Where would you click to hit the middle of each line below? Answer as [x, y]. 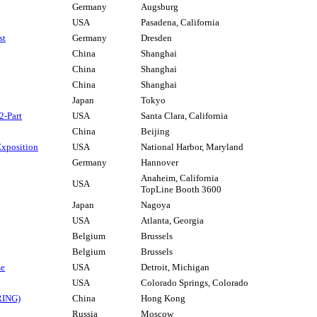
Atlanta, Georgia [172, 221]
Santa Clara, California [184, 116]
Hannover [160, 163]
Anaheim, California [180, 178]
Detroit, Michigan [175, 267]
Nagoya [156, 205]
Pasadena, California [180, 23]
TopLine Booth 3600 [181, 190]
